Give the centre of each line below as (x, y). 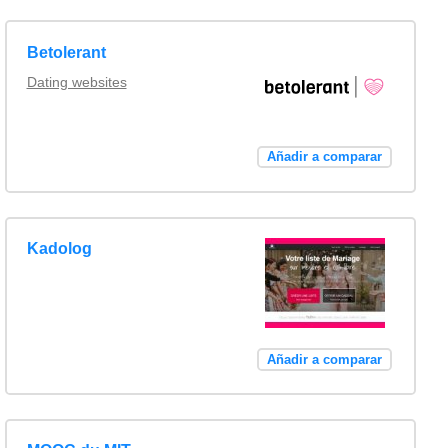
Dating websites (76, 81)
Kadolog (59, 248)
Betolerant (66, 52)
